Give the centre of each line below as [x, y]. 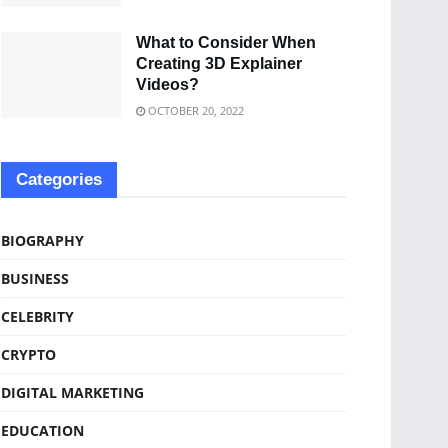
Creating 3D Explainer [219, 63]
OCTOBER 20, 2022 [194, 110]
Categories [59, 179]
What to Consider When [226, 42]
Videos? [167, 84]
